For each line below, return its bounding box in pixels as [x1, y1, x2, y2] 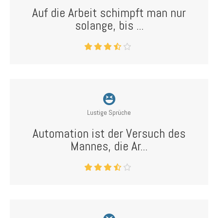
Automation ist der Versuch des [33, 126, 185, 142]
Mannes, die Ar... [71, 138, 147, 154]
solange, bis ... [74, 18, 144, 34]
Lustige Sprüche [87, 108, 131, 117]
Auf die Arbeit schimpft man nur [32, 5, 186, 21]
